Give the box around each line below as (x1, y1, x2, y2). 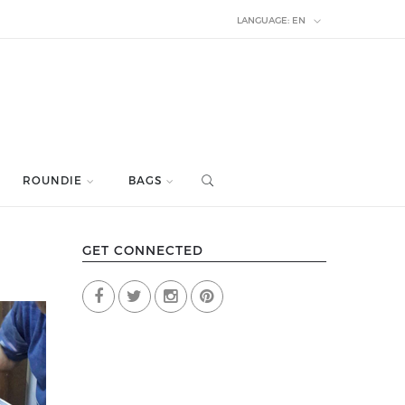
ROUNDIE (22, 174, 82, 186)
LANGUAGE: (237, 14, 289, 25)
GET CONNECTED (82, 242, 203, 258)
